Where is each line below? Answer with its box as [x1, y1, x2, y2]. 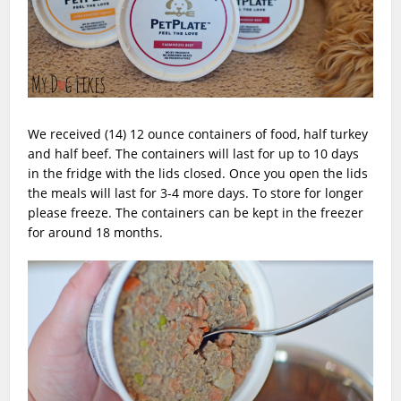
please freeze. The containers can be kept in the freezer [28, 204, 364, 222]
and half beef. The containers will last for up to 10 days [28, 145, 360, 163]
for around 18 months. [28, 224, 164, 242]
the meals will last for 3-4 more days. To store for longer [28, 184, 364, 202]
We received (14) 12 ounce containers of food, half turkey [28, 125, 369, 143]
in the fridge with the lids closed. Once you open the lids [28, 165, 369, 183]
